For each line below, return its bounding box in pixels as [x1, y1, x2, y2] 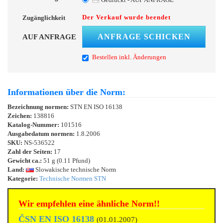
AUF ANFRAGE [22, 32, 76, 41]
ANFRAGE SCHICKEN [97, 32, 191, 41]
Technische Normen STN [39, 174, 106, 182]
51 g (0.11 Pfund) [42, 156, 90, 164]
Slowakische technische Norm [34, 165, 116, 173]
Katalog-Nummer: [7, 120, 61, 128]
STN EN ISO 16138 [70, 103, 122, 111]
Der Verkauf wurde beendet [82, 13, 171, 21]
